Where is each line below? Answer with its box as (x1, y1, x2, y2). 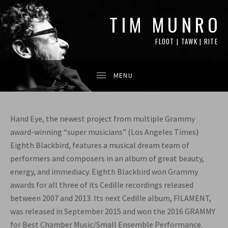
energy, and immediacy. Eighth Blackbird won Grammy (10, 166, 198, 177)
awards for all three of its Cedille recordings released (10, 179, 193, 190)
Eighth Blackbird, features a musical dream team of (10, 139, 189, 150)
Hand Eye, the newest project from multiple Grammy (10, 113, 195, 124)
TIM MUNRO (109, 11, 222, 38)
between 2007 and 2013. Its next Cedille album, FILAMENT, (10, 192, 211, 203)
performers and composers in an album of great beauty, (10, 153, 204, 163)
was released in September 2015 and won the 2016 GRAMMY (10, 206, 215, 216)
